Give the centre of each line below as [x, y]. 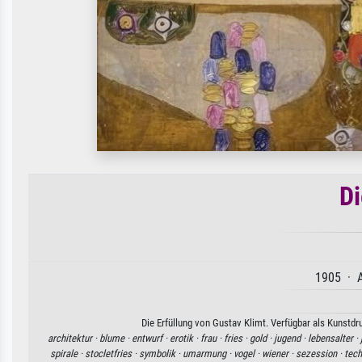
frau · [212, 338]
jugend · [290, 338]
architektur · [73, 338]
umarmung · [208, 353]
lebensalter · [334, 338]
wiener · [279, 353]
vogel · [248, 353]
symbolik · [161, 353]
